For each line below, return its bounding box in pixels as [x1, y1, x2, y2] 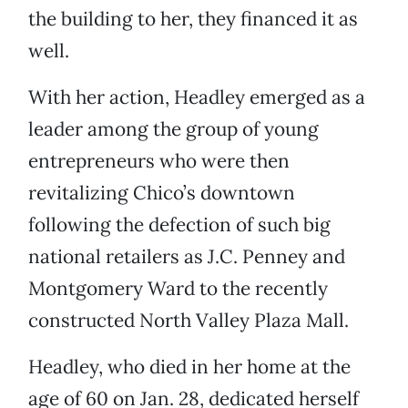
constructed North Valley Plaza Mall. [28, 308, 349, 333]
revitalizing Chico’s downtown [28, 180, 295, 206]
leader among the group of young [28, 117, 319, 142]
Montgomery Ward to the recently [28, 276, 328, 301]
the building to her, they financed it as [28, 6, 358, 32]
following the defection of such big [28, 212, 331, 238]
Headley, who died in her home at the [28, 354, 351, 380]
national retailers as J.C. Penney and [28, 244, 345, 270]
